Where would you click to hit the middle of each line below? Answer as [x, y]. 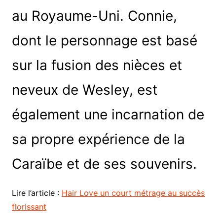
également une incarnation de [108, 114]
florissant [29, 206]
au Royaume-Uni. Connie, [94, 16]
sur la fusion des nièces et [97, 65]
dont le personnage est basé [104, 40]
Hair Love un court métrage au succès [133, 193]
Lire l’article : [37, 193]
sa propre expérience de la [98, 139]
